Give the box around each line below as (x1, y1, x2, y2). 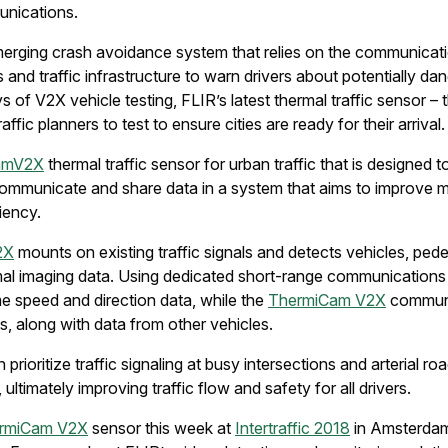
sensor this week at (88, 418, 235, 438)
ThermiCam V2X (268, 290, 386, 310)
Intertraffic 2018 (235, 418, 350, 438)
